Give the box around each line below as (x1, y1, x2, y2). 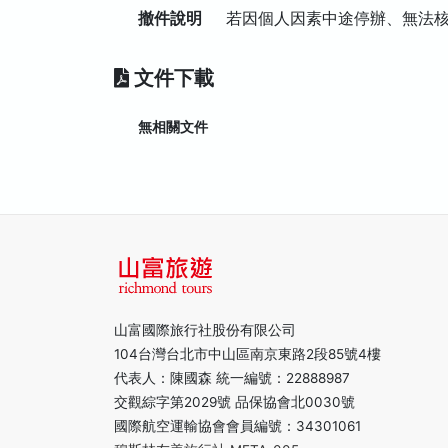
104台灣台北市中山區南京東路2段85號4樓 (114, 346, 381, 362)
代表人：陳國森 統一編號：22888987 (114, 370, 350, 386)
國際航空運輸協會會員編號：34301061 (114, 418, 361, 434)
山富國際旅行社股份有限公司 (114, 322, 296, 338)
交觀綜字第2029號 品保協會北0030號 (114, 394, 355, 410)
